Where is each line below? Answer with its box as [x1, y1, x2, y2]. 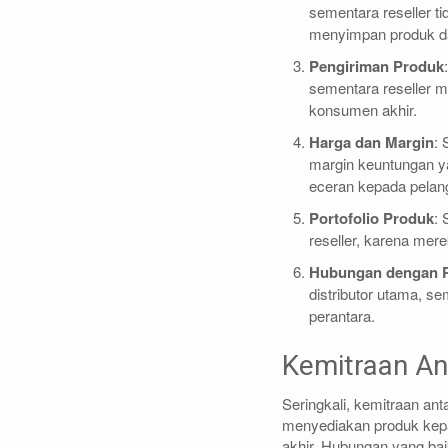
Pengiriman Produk [309, 54, 444, 77]
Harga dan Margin [309, 130, 434, 153]
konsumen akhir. [309, 98, 417, 120]
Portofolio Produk [309, 206, 434, 229]
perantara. [309, 304, 375, 326]
